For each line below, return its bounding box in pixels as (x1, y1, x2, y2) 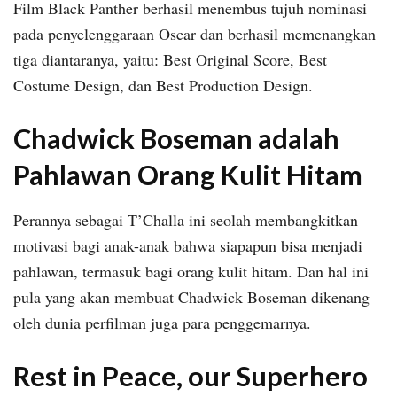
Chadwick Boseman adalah (13, 122, 339, 156)
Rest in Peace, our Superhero (13, 360, 368, 393)
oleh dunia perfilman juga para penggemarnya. (13, 311, 311, 333)
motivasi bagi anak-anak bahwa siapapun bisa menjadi (13, 234, 362, 256)
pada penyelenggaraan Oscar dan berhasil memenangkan (13, 22, 376, 44)
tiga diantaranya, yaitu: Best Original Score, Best (13, 48, 327, 70)
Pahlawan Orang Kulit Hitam (13, 159, 362, 192)
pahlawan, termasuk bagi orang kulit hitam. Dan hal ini (13, 260, 369, 282)
